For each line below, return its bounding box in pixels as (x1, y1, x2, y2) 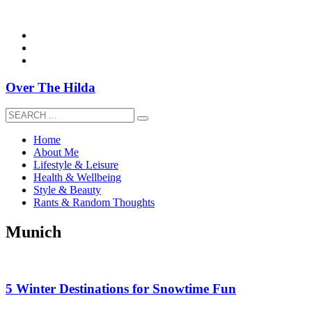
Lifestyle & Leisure (33, 159, 118, 171)
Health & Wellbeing (33, 171, 121, 184)
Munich (6, 223, 61, 242)
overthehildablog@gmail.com (6, 6, 136, 17)
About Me (33, 146, 79, 159)
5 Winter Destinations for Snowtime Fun (6, 281, 236, 296)
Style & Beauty (33, 184, 101, 196)
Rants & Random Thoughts (33, 196, 155, 209)
